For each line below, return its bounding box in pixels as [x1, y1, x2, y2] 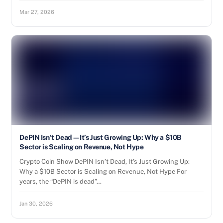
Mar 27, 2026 [19, 9, 55, 15]
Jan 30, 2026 [19, 201, 53, 207]
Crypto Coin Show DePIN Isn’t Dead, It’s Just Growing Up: [19, 158, 190, 165]
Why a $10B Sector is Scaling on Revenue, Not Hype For [19, 168, 187, 175]
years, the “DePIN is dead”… [19, 178, 102, 185]
